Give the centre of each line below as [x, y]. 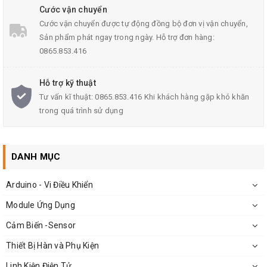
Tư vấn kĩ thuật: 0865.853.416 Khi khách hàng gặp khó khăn [145, 97]
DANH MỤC [36, 157]
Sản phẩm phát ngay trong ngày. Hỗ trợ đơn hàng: [127, 37]
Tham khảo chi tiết [40, 30]
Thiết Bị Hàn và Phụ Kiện [52, 246]
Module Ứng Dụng [41, 205]
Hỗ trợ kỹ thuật [68, 83]
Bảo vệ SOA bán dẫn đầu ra [80, 7]
